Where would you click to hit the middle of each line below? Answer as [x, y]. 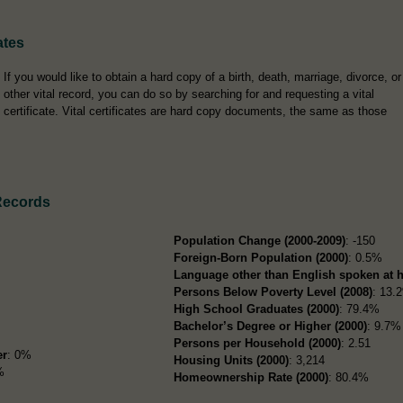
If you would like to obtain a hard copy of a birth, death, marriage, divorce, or [202, 76]
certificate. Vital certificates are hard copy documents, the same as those [195, 111]
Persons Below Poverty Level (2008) [273, 291]
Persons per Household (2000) [258, 343]
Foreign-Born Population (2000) [261, 257]
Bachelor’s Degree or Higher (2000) [271, 326]
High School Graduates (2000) [257, 309]
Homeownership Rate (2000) [251, 377]
